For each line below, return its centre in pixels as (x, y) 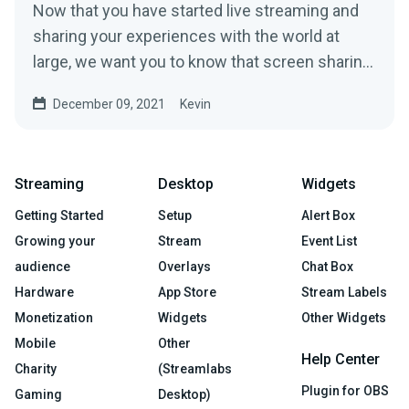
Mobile (35, 344)
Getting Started (59, 216)
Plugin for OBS (345, 391)
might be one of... (95, 88)
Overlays (184, 267)
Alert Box (328, 216)
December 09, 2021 (109, 105)
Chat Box (327, 267)
